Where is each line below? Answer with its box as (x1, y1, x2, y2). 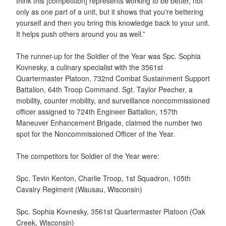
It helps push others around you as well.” (16, 28, 145, 39)
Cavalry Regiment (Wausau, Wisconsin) (16, 184, 142, 194)
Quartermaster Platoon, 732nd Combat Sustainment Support (16, 73, 210, 83)
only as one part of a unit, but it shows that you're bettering (16, 6, 203, 17)
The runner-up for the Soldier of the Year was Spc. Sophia (16, 50, 201, 61)
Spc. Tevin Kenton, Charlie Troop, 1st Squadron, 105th (16, 173, 191, 183)
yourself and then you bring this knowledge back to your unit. (16, 17, 210, 28)
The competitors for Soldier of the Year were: (16, 150, 159, 161)
